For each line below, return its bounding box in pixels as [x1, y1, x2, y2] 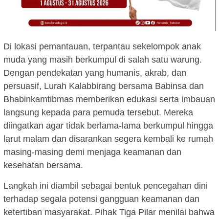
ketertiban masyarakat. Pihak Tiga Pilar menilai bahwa [3, 207, 215, 217]
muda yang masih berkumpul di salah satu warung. [3, 54, 202, 65]
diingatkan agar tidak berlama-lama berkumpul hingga [3, 120, 213, 131]
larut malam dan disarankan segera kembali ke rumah [3, 133, 213, 144]
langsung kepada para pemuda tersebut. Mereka [3, 107, 193, 117]
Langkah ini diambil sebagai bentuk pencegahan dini [3, 180, 208, 191]
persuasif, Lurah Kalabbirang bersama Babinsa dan [3, 81, 204, 91]
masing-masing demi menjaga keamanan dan [3, 147, 181, 157]
